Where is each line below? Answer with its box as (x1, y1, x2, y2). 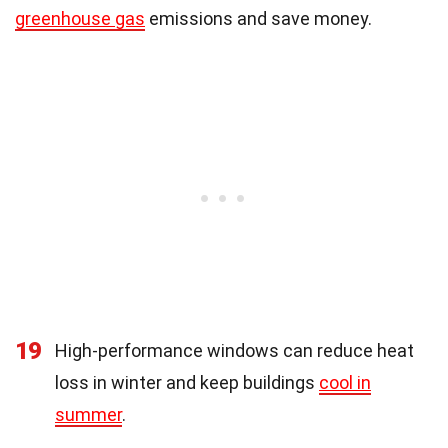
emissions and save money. (145, 7, 372, 29)
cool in (319, 371, 371, 393)
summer (55, 403, 122, 425)
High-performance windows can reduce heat (55, 339, 414, 361)
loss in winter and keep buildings (55, 371, 319, 393)
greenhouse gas (15, 7, 145, 29)
